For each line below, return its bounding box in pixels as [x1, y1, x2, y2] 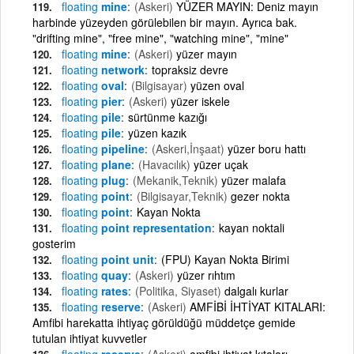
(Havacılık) [138, 156, 190, 172]
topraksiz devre [152, 61, 228, 77]
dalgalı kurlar [224, 282, 288, 299]
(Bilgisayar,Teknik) [137, 187, 228, 204]
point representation [98, 219, 212, 235]
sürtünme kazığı [128, 108, 207, 125]
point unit [98, 250, 154, 267]
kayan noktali [219, 219, 284, 235]
